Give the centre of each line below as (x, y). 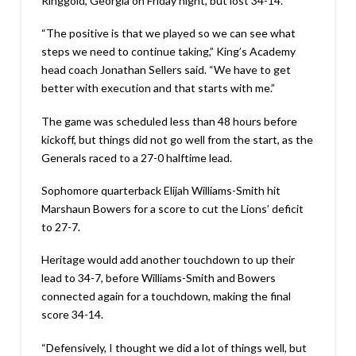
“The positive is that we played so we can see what (168, 33)
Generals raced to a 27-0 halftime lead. (136, 157)
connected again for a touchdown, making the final (166, 296)
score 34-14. (72, 315)
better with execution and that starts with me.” (158, 88)
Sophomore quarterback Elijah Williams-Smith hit (161, 190)
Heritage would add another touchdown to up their (168, 260)
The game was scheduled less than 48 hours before (169, 121)
